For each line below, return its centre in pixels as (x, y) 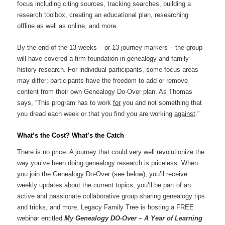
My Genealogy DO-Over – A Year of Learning (134, 218)
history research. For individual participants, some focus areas (108, 70)
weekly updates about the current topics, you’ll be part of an (104, 185)
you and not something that (161, 103)
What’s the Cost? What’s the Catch (71, 136)
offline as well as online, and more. (68, 26)
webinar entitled (41, 218)
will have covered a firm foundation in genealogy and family (103, 59)
